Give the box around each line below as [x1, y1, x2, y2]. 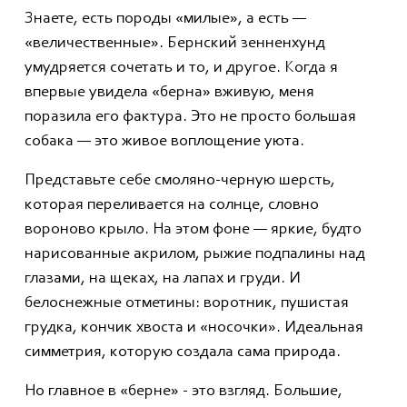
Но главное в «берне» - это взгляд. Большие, [25, 383, 342, 401]
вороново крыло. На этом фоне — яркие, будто [25, 222, 362, 239]
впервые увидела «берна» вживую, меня [25, 84, 314, 102]
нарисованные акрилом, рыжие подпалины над [25, 246, 365, 263]
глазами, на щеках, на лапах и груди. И [25, 271, 301, 288]
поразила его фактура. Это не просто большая [25, 109, 356, 126]
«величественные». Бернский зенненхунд [25, 35, 325, 53]
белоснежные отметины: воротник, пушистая [25, 295, 349, 313]
